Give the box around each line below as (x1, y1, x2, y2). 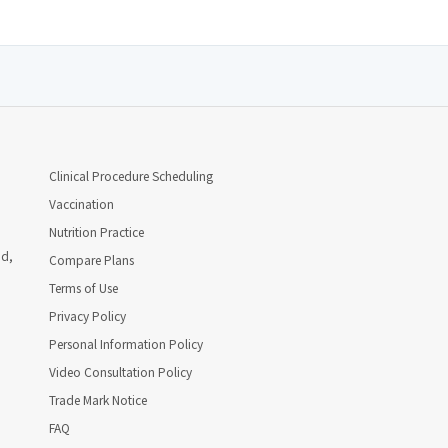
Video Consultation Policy (49, 363, 192, 380)
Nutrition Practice (49, 223, 144, 240)
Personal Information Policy (49, 335, 203, 352)
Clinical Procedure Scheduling (49, 167, 213, 184)
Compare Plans (49, 251, 134, 268)
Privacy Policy (49, 307, 126, 324)
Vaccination (49, 195, 114, 212)
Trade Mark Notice (49, 391, 147, 408)
